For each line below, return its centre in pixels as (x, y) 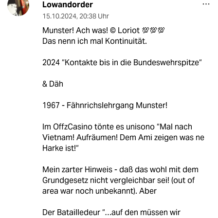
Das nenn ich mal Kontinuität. (94, 41)
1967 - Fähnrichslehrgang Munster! (105, 106)
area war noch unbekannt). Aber (99, 191)
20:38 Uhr (94, 16)
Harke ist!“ (60, 148)
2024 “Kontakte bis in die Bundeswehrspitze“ (122, 63)
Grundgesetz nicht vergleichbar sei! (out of (118, 181)
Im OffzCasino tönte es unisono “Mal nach (117, 127)
